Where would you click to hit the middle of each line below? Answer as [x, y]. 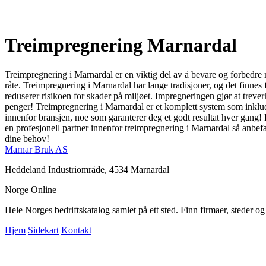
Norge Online [31, 189]
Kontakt [76, 230]
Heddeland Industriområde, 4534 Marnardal [87, 169]
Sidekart [43, 230]
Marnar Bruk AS [36, 149]
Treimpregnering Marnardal [121, 45]
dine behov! [27, 138]
